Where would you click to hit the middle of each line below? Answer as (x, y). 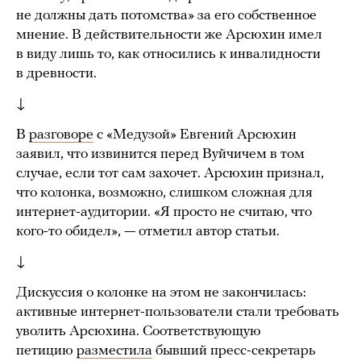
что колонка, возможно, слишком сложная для (164, 193)
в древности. (58, 73)
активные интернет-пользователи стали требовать (178, 312)
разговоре (61, 135)
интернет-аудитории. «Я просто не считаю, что (164, 212)
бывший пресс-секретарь (234, 351)
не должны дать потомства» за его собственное (166, 15)
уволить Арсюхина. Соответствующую (139, 331)
